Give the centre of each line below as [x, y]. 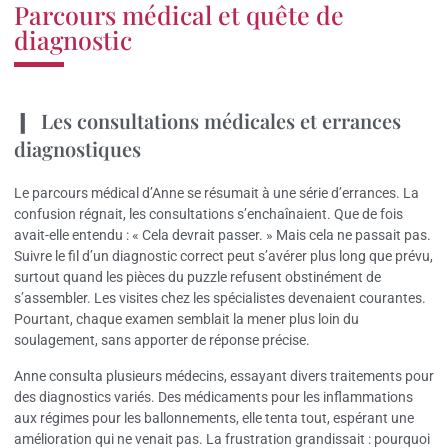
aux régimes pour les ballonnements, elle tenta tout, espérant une [214, 417]
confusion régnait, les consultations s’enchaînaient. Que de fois [208, 214]
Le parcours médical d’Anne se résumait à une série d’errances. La [216, 193]
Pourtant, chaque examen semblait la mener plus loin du [186, 319]
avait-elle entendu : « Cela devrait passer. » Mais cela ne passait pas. [222, 235]
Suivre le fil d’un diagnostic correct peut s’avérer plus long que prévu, [223, 256]
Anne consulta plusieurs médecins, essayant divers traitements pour [224, 375]
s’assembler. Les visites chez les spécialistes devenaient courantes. [220, 298]
